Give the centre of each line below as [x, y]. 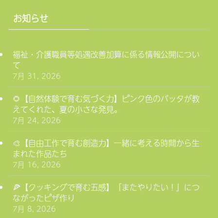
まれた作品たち [40, 154]
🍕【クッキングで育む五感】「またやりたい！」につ [106, 187]
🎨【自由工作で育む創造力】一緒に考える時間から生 [106, 143]
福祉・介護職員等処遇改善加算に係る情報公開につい [106, 54]
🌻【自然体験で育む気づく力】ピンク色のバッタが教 [106, 98]
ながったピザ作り [44, 198]
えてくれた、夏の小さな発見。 [67, 109]
